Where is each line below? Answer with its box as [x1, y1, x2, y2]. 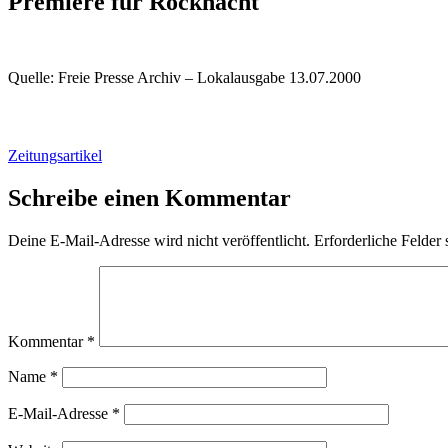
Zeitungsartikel [8, 146, 102, 164]
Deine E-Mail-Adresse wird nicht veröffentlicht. [8, 231, 310, 249]
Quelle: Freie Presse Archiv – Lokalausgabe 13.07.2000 [8, 69, 361, 87]
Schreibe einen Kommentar [8, 184, 291, 211]
